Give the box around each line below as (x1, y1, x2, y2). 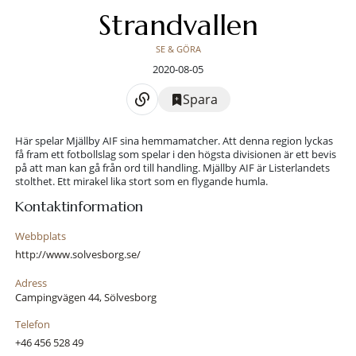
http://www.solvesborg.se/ (14, 247, 141, 262)
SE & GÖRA (155, 43, 201, 56)
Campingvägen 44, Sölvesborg (14, 290, 157, 305)
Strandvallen (98, 7, 258, 44)
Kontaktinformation (14, 198, 143, 216)
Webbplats (14, 229, 66, 244)
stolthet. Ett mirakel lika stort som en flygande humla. (14, 174, 268, 189)
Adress (14, 276, 47, 291)
